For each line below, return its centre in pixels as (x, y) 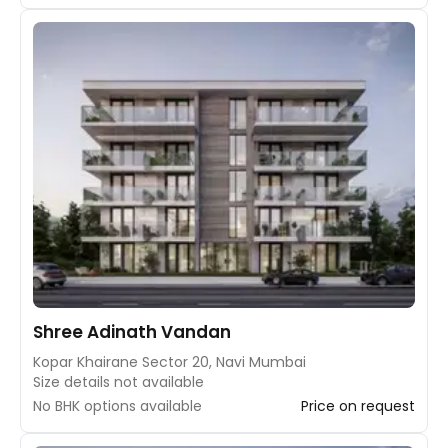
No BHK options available (117, 406)
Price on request (358, 406)
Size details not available (118, 382)
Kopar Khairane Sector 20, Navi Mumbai (169, 362)
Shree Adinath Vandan (132, 332)
